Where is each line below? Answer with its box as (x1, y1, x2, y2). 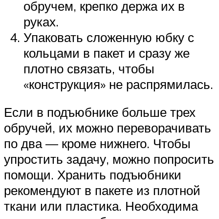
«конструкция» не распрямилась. (23, 76, 213, 92)
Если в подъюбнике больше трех (4, 104, 196, 120)
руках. (23, 13, 59, 29)
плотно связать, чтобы (23, 60, 154, 76)
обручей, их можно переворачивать (4, 120, 211, 136)
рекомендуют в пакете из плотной (4, 182, 200, 198)
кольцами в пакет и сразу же (23, 44, 190, 61)
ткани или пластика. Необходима (4, 198, 198, 214)
